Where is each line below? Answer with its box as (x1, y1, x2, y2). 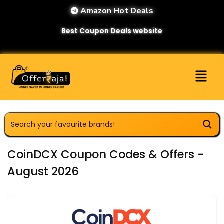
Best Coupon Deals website (61, 26, 162, 36)
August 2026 (7, 163, 79, 179)
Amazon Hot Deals (78, 5, 153, 16)
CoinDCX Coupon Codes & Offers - (7, 146, 204, 162)
